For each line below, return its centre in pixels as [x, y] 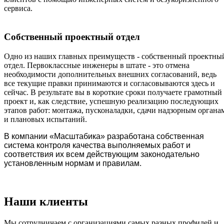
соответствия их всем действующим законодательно [102, 154]
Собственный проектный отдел [72, 37]
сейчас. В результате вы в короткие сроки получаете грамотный [113, 92]
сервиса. [18, 8]
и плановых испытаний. [45, 119]
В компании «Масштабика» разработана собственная [104, 136]
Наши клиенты [46, 201]
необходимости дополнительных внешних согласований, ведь [110, 74]
